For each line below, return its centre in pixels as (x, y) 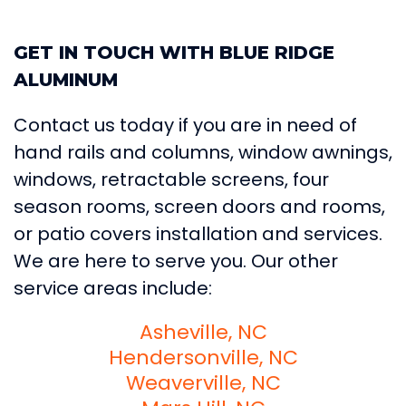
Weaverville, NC (203, 382)
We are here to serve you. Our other (176, 261)
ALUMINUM (66, 79)
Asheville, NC (203, 332)
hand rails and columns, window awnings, (203, 152)
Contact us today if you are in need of (185, 125)
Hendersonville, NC (203, 357)
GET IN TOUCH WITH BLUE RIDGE (174, 52)
